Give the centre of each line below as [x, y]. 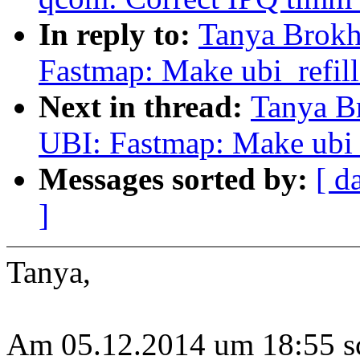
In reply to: [119, 35]
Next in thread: [145, 107]
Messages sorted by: [177, 179]
